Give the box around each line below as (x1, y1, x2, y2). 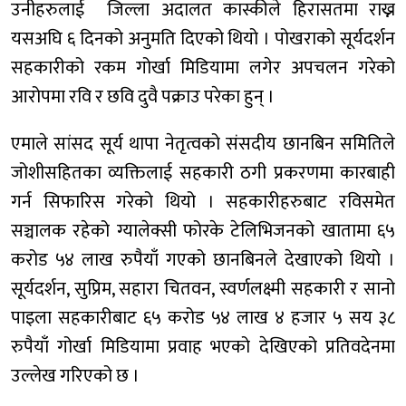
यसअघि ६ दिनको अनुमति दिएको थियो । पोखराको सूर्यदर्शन (11, 23, 395, 54)
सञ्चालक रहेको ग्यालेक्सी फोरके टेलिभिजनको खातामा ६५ (11, 215, 395, 246)
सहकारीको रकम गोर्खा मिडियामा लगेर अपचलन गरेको (11, 52, 395, 83)
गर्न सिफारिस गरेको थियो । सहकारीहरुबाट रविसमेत (11, 186, 395, 217)
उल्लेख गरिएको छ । (11, 360, 140, 391)
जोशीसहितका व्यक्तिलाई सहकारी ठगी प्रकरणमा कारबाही (11, 157, 395, 188)
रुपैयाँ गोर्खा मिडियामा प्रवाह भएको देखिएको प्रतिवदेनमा (11, 331, 395, 362)
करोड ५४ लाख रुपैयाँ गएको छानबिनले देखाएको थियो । (11, 244, 395, 275)
